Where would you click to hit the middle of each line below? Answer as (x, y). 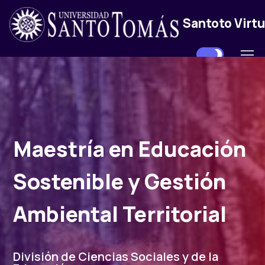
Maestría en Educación (130, 149)
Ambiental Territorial (120, 214)
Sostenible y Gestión (119, 181)
